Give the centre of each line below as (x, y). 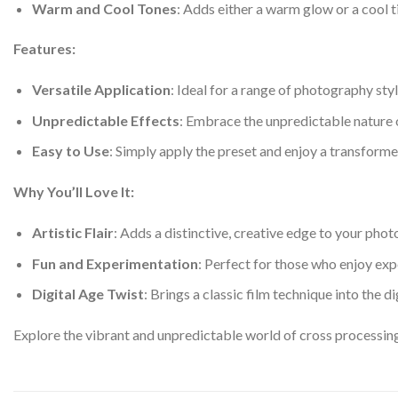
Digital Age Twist (88, 294)
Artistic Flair (72, 232)
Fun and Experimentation (115, 263)
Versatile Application (101, 90)
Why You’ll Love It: (74, 192)
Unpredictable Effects (105, 120)
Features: (44, 49)
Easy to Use (70, 151)
